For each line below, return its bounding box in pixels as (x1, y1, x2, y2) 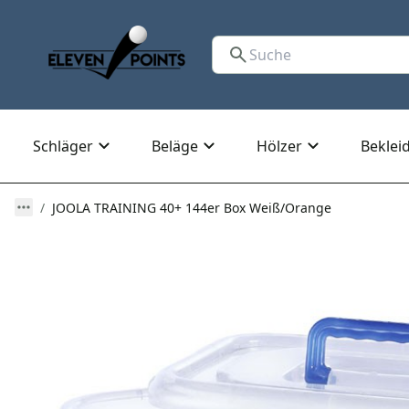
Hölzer (257, 136, 302, 157)
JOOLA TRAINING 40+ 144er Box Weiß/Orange (52, 199, 331, 217)
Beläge (152, 136, 198, 157)
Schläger (33, 136, 93, 157)
